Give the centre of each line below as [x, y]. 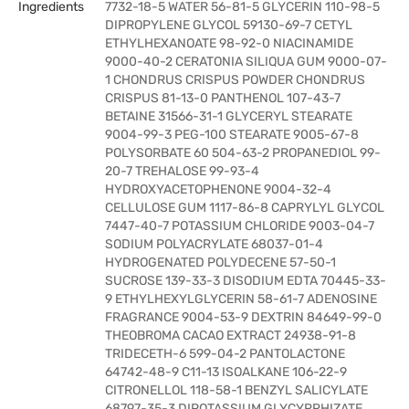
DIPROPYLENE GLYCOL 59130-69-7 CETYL [229, 25]
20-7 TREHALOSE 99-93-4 [182, 171]
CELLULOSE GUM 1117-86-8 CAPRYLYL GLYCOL [245, 208]
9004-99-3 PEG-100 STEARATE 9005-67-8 [232, 135]
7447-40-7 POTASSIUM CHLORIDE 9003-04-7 [240, 226]
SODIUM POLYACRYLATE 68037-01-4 [214, 244]
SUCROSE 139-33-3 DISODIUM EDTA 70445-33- [246, 281]
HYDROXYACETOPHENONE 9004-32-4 [218, 189]
